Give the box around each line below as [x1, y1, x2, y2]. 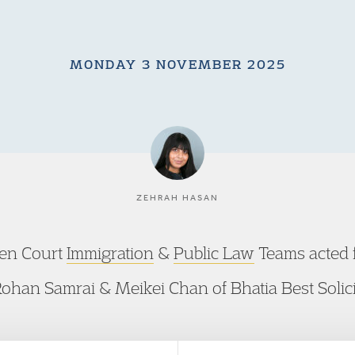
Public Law [174, 242, 254, 263]
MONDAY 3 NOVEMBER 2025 [69, 56, 286, 72]
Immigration [67, 242, 154, 263]
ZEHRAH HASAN [136, 193, 219, 203]
